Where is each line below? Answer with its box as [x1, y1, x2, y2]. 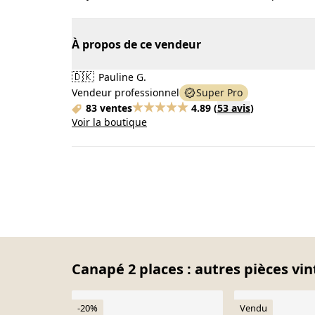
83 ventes [86, 101, 132, 115]
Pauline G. [96, 70, 146, 84]
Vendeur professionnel [72, 86, 179, 99]
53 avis [217, 101, 250, 115]
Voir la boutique [72, 115, 147, 129]
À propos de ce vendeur [72, 37, 201, 52]
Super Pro [196, 86, 243, 99]
